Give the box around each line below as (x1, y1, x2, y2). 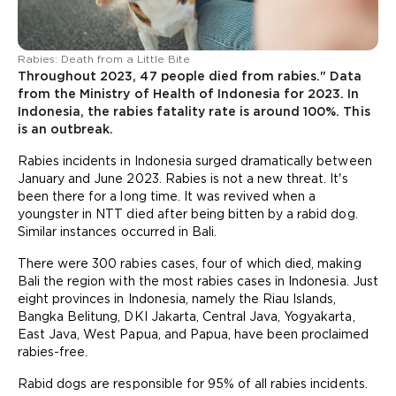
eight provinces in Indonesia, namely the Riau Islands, (18, 292, 337, 306)
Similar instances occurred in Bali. (18, 225, 217, 239)
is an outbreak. (18, 122, 114, 136)
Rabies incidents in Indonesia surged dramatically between (18, 154, 372, 168)
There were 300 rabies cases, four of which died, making (18, 256, 362, 270)
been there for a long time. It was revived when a (18, 189, 316, 203)
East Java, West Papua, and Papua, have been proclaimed (18, 327, 369, 341)
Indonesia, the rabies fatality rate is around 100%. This (18, 104, 370, 118)
